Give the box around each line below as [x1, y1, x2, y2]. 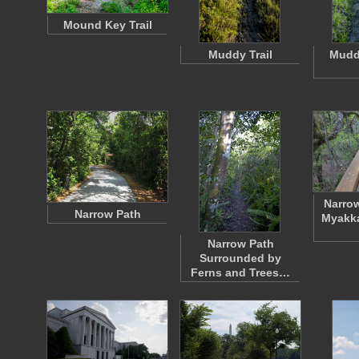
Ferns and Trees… [191, 266, 290, 279]
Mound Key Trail [63, 18, 152, 31]
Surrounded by [200, 252, 281, 264]
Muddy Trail [208, 48, 272, 61]
